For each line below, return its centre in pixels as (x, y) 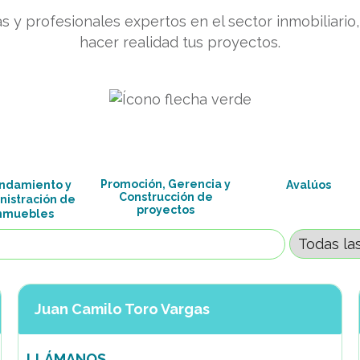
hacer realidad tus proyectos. (180, 42)
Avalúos (308, 185)
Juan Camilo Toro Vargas (123, 309)
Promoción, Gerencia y (166, 184)
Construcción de (166, 197)
